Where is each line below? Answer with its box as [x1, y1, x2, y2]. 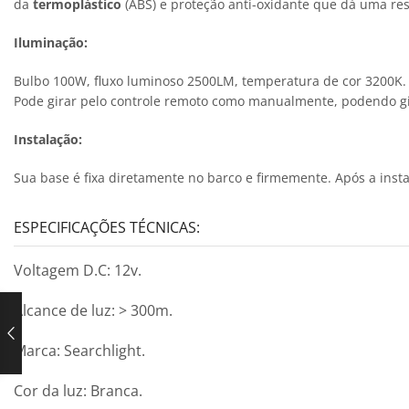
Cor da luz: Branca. [14, 381, 142, 402]
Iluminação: [14, 33, 88, 51]
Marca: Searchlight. [14, 341, 145, 362]
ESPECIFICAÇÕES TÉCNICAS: [14, 217, 200, 238]
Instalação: [14, 130, 82, 148]
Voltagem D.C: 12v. [14, 260, 142, 281]
